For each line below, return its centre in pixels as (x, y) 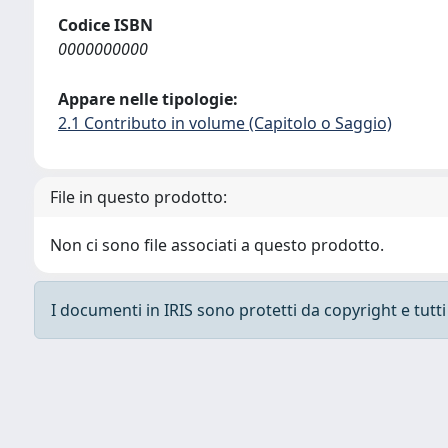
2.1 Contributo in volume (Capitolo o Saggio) (225, 123)
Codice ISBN (105, 25)
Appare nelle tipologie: (148, 99)
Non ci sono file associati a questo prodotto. (217, 245)
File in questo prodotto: (138, 197)
